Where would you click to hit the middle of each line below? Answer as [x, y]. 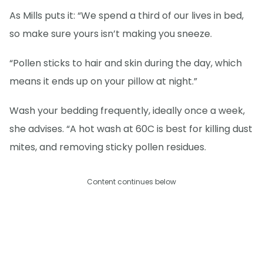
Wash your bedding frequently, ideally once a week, [127, 110]
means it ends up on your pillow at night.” [103, 81]
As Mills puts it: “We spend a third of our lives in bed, [127, 15]
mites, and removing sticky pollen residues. [108, 147]
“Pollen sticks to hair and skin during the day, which [126, 63]
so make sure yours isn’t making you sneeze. [111, 33]
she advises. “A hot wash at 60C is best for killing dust [131, 129]
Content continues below [131, 181]
